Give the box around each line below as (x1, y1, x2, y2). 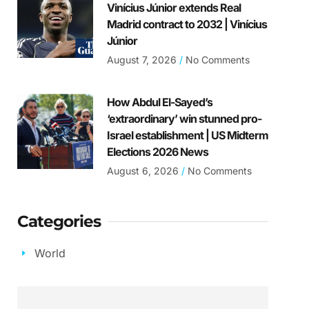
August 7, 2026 (106, 54, 179, 66)
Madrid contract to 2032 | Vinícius (106, 17, 267, 32)
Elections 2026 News (106, 145, 208, 159)
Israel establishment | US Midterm (106, 128, 268, 143)
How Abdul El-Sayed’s (106, 95, 212, 110)
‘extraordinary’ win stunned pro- (106, 112, 261, 126)
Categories (17, 212, 101, 232)
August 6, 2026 (106, 165, 181, 177)
